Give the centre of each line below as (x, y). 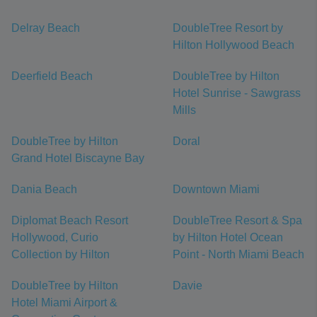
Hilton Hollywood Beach (234, 45)
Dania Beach (44, 189)
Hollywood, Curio (55, 237)
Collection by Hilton (60, 254)
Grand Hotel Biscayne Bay (78, 158)
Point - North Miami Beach (238, 254)
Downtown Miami (216, 189)
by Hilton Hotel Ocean (228, 237)
